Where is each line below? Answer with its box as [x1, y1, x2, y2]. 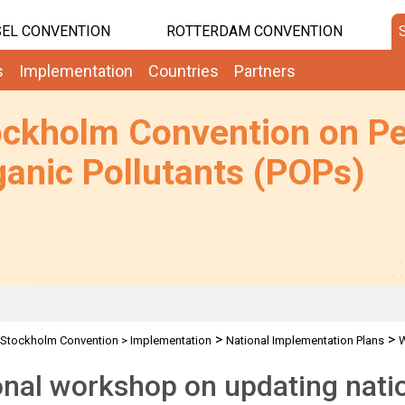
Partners [234, 61, 296, 80]
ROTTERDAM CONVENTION [165, 23, 343, 40]
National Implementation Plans [225, 334, 384, 347]
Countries [148, 61, 219, 80]
